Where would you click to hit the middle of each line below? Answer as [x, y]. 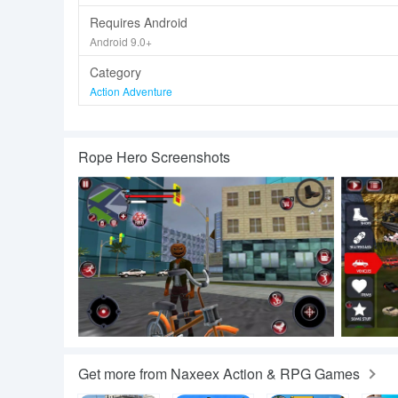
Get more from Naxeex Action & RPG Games [219, 374]
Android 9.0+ [121, 41]
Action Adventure [131, 91]
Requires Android [139, 22]
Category [115, 72]
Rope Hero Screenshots [154, 157]
